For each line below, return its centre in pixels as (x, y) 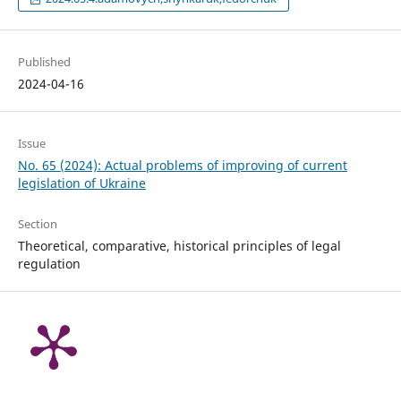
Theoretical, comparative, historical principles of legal (179, 245)
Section (37, 223)
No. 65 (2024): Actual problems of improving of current (182, 165)
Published (44, 61)
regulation (49, 263)
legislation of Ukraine (81, 183)
